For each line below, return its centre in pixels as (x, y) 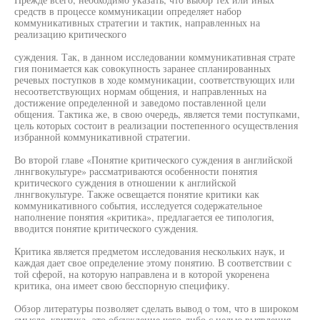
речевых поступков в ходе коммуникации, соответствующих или (155, 80)
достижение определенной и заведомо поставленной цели (140, 102)
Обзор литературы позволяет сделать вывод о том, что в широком (156, 308)
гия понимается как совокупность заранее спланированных (142, 68)
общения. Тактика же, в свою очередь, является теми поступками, (157, 114)
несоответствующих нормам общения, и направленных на (140, 91)
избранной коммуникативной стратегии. (102, 137)
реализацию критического (70, 34)
